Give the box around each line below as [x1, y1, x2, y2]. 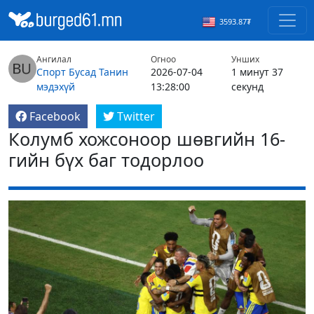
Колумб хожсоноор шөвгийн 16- [8, 127, 285, 151]
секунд [231, 80, 264, 94]
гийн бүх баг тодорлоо [8, 148, 204, 172]
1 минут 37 [231, 65, 283, 79]
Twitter [117, 109, 155, 125]
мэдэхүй [36, 80, 75, 94]
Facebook [29, 109, 81, 125]
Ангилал [36, 53, 71, 66]
